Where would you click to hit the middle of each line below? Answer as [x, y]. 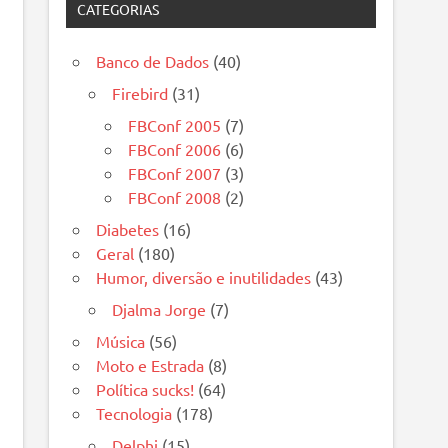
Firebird [140, 93]
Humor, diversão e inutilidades [204, 277]
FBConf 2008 [175, 197]
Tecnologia [134, 413]
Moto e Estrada [150, 365]
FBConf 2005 [175, 125]
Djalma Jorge [159, 309]
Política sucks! [145, 389]
